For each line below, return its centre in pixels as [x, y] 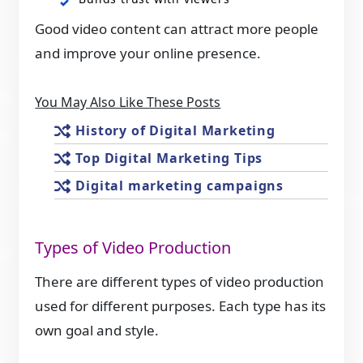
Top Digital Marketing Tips [169, 158]
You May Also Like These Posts [128, 102]
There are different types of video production [180, 281]
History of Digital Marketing [175, 131]
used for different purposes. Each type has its [181, 305]
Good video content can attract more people [177, 29]
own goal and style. [97, 330]
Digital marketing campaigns [179, 186]
